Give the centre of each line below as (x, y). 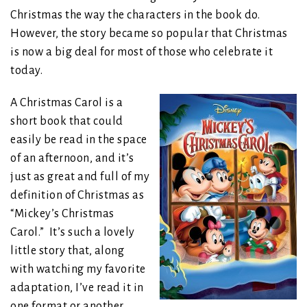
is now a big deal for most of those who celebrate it (142, 52)
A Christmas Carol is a (66, 102)
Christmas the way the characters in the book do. (136, 15)
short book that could (67, 121)
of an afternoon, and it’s (72, 158)
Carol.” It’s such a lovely (73, 232)
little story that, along (67, 250)
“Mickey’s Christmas (62, 213)
